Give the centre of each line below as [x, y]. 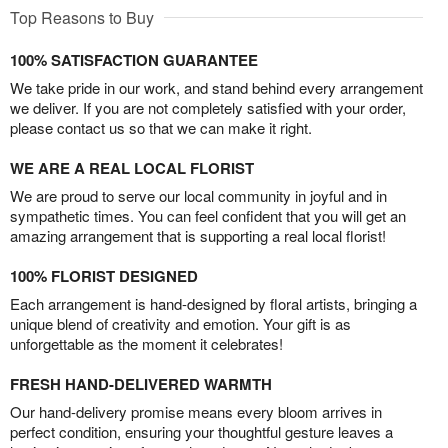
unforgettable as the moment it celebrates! [146, 344]
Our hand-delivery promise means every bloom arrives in [196, 412]
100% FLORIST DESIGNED [104, 276]
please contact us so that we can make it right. [161, 128]
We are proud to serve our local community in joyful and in [198, 196]
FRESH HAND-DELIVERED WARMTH [141, 384]
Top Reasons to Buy [82, 18]
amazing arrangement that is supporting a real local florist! [198, 236]
